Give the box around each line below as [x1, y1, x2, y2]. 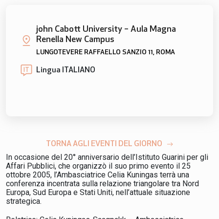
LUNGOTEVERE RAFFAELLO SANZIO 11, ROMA [36, 49, 175, 57]
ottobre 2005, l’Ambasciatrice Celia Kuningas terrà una [6, 170, 189, 180]
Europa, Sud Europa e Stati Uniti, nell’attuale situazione [6, 188, 190, 197]
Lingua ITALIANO [36, 66, 95, 75]
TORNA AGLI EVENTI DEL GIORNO [46, 140, 162, 149]
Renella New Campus [36, 35, 114, 45]
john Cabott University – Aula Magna [36, 25, 176, 35]
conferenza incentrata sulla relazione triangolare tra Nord [6, 179, 199, 189]
